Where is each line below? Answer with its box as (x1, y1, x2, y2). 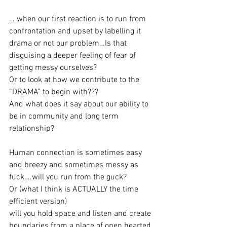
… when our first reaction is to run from (9, 14, 148, 24)
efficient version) (9, 197, 67, 207)
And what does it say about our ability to (9, 99, 150, 109)
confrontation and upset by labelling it (9, 26, 143, 36)
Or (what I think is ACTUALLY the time (9, 184, 140, 195)
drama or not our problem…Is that (9, 39, 129, 49)
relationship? (9, 124, 54, 134)
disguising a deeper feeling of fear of (9, 51, 138, 61)
